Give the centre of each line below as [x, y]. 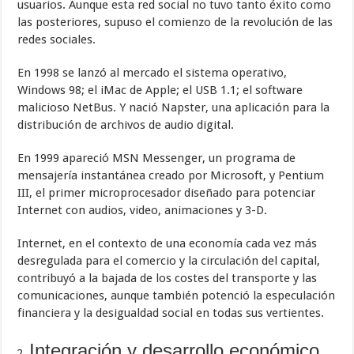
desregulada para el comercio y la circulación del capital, [169, 260]
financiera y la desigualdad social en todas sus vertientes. [171, 313]
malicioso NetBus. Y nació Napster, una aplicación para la [174, 107]
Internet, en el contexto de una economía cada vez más [168, 243]
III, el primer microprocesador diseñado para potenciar [167, 192]
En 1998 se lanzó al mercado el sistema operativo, [153, 72]
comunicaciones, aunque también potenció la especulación [177, 295]
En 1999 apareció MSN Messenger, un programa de [157, 158]
